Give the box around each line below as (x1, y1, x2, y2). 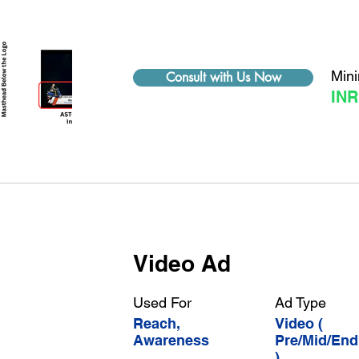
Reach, (133, 315, 180, 332)
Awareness (133, 332, 209, 349)
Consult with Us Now (165, 69, 281, 86)
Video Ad (133, 250, 231, 276)
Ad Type (275, 294, 326, 311)
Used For (133, 294, 196, 311)
